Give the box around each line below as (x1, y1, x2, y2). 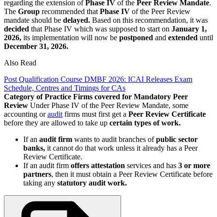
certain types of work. (109, 118, 181, 127)
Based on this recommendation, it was (90, 15, 208, 24)
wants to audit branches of (72, 135, 156, 143)
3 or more (176, 161, 210, 170)
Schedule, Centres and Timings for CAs (4, 83, 125, 92)
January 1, (170, 24, 207, 33)
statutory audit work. (57, 178, 127, 187)
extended (168, 33, 198, 42)
